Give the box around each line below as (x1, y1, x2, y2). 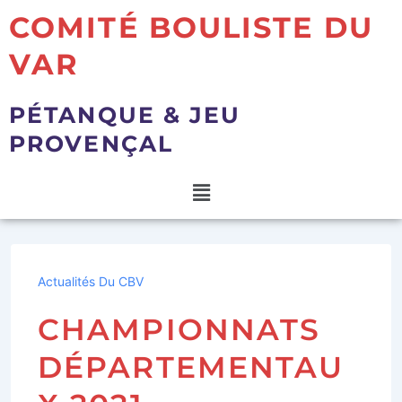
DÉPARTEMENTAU (38, 349, 345, 386)
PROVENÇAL (9, 130, 173, 157)
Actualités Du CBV (38, 274, 144, 290)
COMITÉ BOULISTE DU (9, 10, 373, 45)
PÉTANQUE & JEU (9, 101, 241, 128)
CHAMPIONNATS (38, 311, 321, 348)
